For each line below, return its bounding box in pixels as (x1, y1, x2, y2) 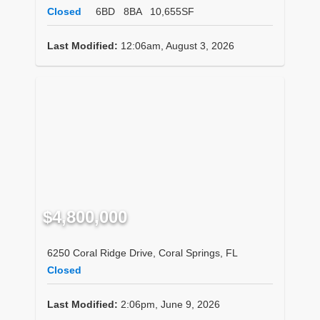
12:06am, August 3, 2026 (118, 40, 234, 52)
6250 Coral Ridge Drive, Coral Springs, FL (47, 246, 238, 259)
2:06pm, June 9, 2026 (118, 298, 220, 310)
